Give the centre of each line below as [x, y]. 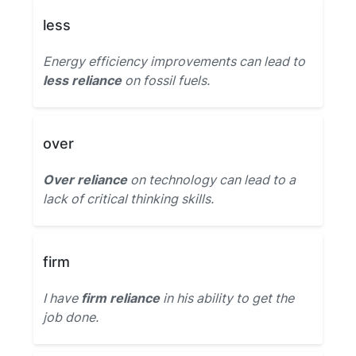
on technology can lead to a [211, 180]
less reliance [82, 80]
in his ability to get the [227, 298]
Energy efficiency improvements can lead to [174, 61]
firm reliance [120, 298]
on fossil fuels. [166, 80]
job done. [71, 317]
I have [62, 298]
